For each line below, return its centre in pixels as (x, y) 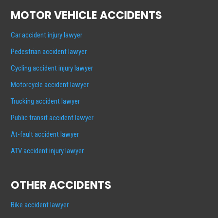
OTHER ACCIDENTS (61, 185)
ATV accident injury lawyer (47, 151)
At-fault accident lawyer (45, 135)
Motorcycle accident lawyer (50, 85)
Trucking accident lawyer (45, 101)
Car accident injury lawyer (47, 35)
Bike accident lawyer (40, 205)
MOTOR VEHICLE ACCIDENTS (87, 16)
